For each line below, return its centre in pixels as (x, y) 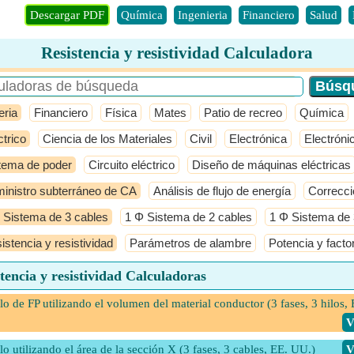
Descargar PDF (67, 15)
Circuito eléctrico (132, 165)
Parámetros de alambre (190, 243)
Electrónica (258, 139)
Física (121, 113)
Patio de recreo (243, 113)
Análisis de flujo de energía (222, 191)
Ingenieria (202, 15)
